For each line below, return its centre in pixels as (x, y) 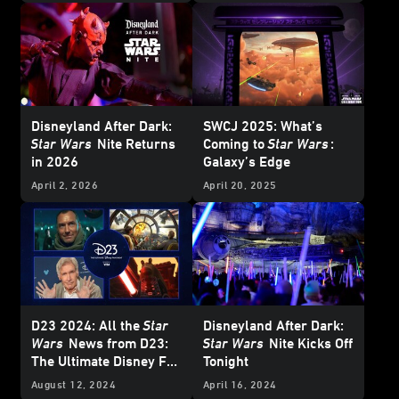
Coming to (236, 144)
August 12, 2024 (74, 383)
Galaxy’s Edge (247, 162)
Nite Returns (136, 144)
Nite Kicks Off (311, 342)
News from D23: (117, 342)
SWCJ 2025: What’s (263, 126)
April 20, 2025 (240, 185)
